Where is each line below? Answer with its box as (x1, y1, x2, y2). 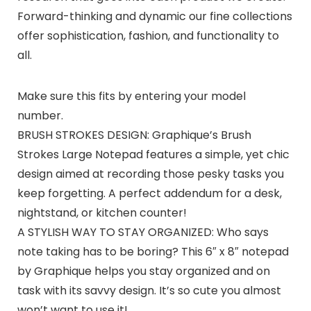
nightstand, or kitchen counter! (17, 204, 187, 221)
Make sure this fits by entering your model (17, 87, 246, 104)
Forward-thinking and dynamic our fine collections (17, 8, 292, 24)
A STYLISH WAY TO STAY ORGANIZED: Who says (17, 224, 269, 240)
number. (17, 107, 63, 124)
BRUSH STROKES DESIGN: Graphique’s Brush (17, 126, 251, 143)
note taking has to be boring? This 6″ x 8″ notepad (17, 243, 289, 260)
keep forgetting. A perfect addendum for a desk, (17, 185, 282, 201)
